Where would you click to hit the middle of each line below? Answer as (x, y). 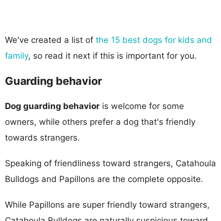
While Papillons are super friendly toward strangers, (107, 204)
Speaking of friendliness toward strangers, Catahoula (110, 163)
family (17, 55)
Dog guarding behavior (52, 106)
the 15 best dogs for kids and (154, 40)
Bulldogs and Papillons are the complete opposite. (104, 179)
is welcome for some (142, 106)
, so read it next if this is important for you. (112, 55)
